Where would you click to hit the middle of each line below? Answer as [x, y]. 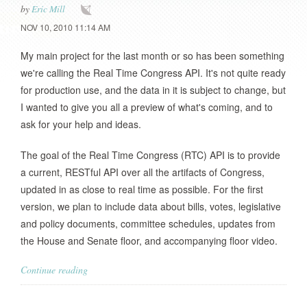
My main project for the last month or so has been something [152, 56]
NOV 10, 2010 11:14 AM [65, 27]
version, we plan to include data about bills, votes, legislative [151, 206]
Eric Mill [48, 9]
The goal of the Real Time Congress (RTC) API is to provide [150, 155]
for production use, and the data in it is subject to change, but [153, 90]
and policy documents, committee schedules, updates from [148, 223]
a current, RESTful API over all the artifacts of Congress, [143, 172]
